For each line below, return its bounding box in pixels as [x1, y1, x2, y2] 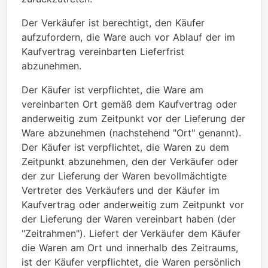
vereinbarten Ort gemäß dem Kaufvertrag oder [22, 98, 237, 110]
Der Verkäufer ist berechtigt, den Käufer [22, 16, 205, 29]
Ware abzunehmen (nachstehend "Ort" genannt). [22, 126, 242, 139]
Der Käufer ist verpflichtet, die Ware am [22, 83, 203, 96]
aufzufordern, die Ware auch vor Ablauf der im [22, 31, 235, 43]
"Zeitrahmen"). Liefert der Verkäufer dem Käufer [22, 227, 240, 239]
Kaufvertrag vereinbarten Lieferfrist [22, 45, 184, 57]
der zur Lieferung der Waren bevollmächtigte [22, 169, 227, 182]
